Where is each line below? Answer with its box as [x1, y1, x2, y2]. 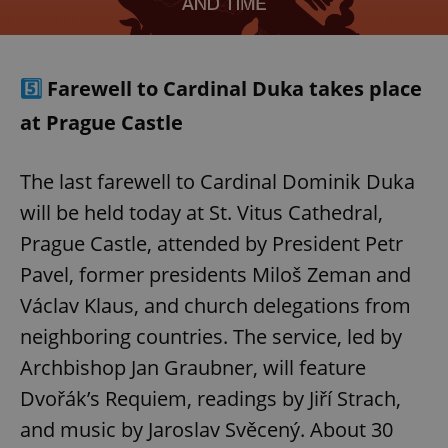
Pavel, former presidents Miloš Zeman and [20, 261, 411, 289]
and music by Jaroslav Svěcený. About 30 [20, 416, 393, 444]
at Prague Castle [20, 109, 183, 137]
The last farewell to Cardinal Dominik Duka [20, 168, 415, 196]
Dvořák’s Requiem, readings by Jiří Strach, [20, 385, 401, 413]
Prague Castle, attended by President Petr [20, 230, 403, 258]
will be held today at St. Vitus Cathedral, [20, 199, 383, 227]
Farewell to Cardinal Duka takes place [47, 75, 422, 103]
